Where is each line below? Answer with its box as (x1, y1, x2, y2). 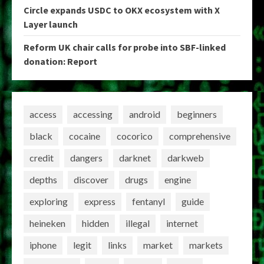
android (129, 108, 160, 120)
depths (29, 174, 57, 186)
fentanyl (132, 196, 165, 207)
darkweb (167, 152, 204, 164)
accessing (73, 108, 113, 120)
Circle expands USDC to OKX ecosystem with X (24, 4, 220, 16)
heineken (29, 217, 65, 229)
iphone (29, 239, 57, 251)
